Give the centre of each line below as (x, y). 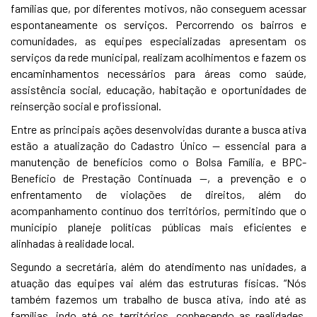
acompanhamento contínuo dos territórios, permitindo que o (158, 211)
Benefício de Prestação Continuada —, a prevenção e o (158, 178)
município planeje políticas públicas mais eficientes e (158, 227)
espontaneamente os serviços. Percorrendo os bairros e (158, 24)
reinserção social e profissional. (86, 106)
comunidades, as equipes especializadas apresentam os (158, 41)
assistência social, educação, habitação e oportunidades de (158, 90)
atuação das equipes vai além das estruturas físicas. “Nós (158, 283)
